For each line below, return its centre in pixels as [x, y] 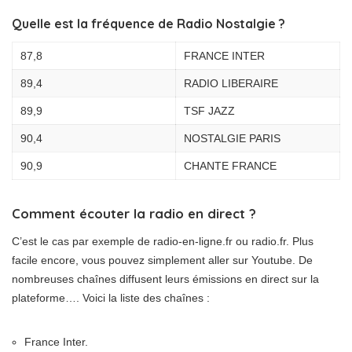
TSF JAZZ [209, 111]
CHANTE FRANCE [230, 166]
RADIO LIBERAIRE [231, 83]
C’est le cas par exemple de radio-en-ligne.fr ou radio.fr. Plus [163, 241]
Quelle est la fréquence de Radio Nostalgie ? [148, 24]
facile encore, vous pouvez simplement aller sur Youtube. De [162, 260]
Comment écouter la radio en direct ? [134, 213]
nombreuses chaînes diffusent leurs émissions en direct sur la [165, 279]
